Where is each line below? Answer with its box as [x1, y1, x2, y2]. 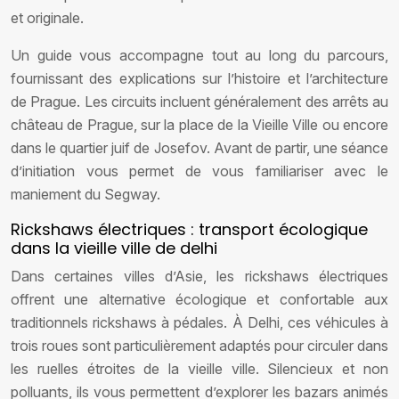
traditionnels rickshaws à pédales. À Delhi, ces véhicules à [11, 313, 388, 331]
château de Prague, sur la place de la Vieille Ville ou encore [11, 116, 388, 134]
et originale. [11, 9, 84, 27]
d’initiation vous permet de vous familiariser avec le [11, 162, 388, 180]
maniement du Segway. [11, 185, 160, 203]
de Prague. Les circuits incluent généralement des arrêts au [11, 93, 388, 110]
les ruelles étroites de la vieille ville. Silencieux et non [11, 360, 388, 378]
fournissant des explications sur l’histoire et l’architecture [11, 69, 388, 87]
